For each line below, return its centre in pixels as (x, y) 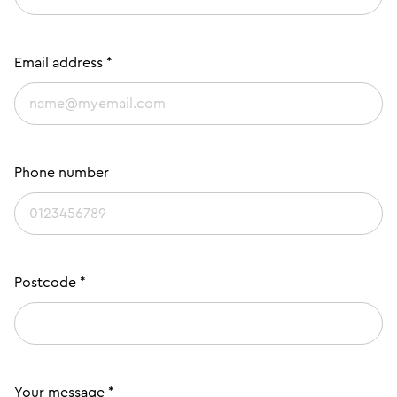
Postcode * (50, 282)
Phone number (62, 172)
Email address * (63, 62)
